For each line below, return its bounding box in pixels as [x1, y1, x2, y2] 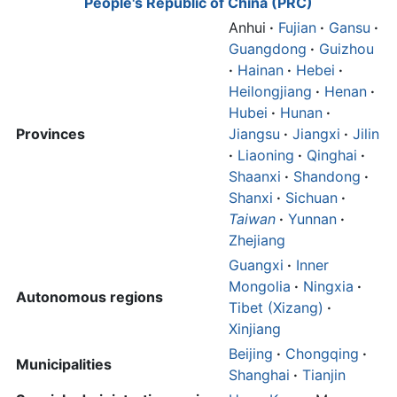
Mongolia [229, 277, 291, 296]
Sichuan [285, 189, 338, 207]
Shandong [293, 167, 361, 186]
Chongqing [285, 345, 359, 363]
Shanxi [229, 189, 273, 207]
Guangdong [229, 40, 307, 58]
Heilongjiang [229, 82, 312, 101]
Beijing [229, 345, 273, 363]
